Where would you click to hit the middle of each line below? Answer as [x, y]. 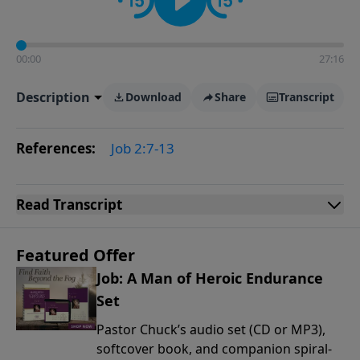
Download [153, 97]
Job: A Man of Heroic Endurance [210, 278]
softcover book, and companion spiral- [214, 349]
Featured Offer [76, 255]
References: [57, 148]
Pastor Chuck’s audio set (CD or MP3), [211, 329]
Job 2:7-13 [143, 148]
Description [53, 97]
